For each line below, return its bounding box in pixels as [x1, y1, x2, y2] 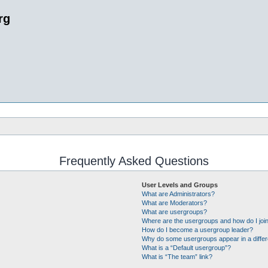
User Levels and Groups [141, 181, 218, 188]
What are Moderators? [141, 199, 207, 206]
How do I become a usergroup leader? [141, 226, 253, 233]
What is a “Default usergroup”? [141, 244, 231, 251]
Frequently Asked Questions [59, 154, 209, 167]
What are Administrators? [141, 190, 215, 197]
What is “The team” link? [141, 253, 212, 260]
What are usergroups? [141, 208, 207, 215]
